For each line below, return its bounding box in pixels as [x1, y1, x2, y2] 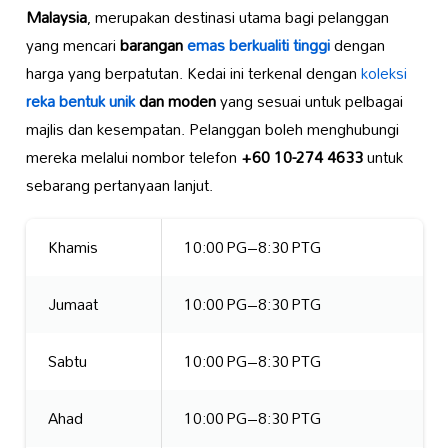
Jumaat [47, 287, 98, 320]
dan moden [134, 84, 216, 117]
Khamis [47, 230, 98, 263]
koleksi [360, 56, 407, 89]
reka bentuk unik [25, 84, 135, 117]
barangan [119, 28, 187, 61]
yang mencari [25, 28, 120, 61]
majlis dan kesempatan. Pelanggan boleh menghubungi [25, 112, 399, 145]
